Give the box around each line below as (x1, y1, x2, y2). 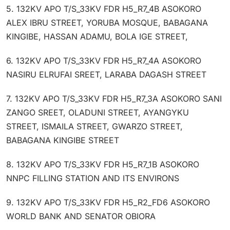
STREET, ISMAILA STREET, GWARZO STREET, (6, 121, 183, 131)
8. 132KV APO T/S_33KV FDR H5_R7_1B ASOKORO (6, 159, 199, 169)
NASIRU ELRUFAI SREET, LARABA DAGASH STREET (6, 69, 206, 80)
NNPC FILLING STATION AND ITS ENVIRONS (6, 172, 179, 183)
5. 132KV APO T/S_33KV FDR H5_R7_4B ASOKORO (6, 3, 201, 14)
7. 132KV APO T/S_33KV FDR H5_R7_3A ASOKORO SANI (6, 93, 222, 104)
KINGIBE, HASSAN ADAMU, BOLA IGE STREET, (6, 31, 188, 42)
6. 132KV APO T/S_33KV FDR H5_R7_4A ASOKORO (6, 55, 201, 66)
